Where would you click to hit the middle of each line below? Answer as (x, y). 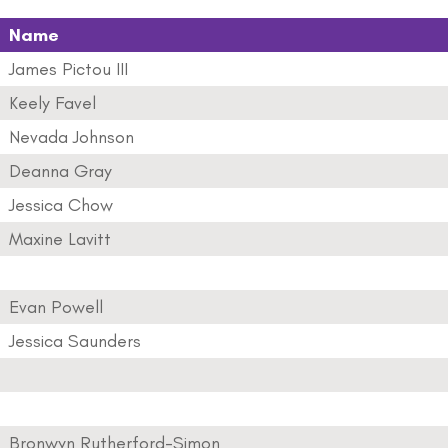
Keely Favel (52, 103)
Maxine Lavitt (60, 239)
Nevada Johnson (71, 137)
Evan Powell (56, 307)
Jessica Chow (61, 205)
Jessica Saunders (75, 341)
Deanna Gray (60, 171)
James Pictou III (68, 69)
